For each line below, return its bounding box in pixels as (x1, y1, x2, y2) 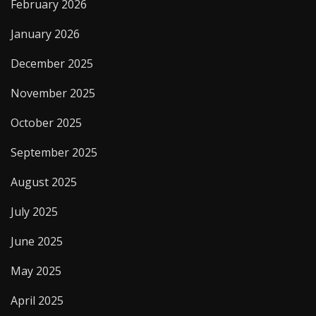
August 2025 (11, 174, 77, 190)
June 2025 (11, 233, 63, 249)
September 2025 (11, 144, 97, 160)
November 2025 (11, 85, 95, 101)
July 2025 (11, 203, 58, 219)
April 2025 (11, 292, 63, 308)
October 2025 (11, 114, 82, 130)
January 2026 (11, 25, 80, 42)
